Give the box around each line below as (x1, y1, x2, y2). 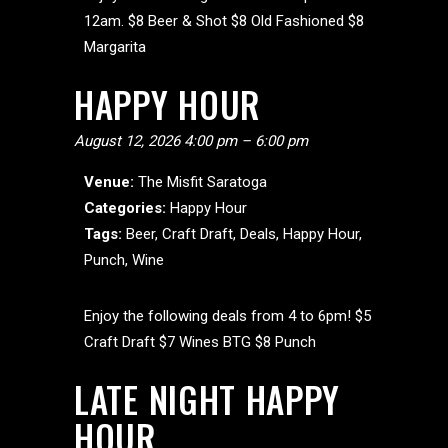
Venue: (84, 173, 134, 191)
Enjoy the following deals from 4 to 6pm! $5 (84, 307, 371, 325)
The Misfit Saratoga (138, 173, 267, 191)
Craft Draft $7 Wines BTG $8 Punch (84, 333, 316, 351)
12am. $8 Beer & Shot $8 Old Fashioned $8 (84, 12, 364, 30)
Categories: (84, 199, 166, 217)
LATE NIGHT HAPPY (74, 373, 341, 425)
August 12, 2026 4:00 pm (74, 132, 237, 150)
